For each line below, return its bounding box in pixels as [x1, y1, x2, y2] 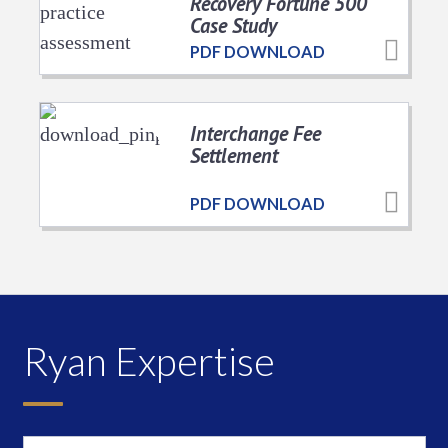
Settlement [190, 141, 278, 169]
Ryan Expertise [22, 336, 275, 384]
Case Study [190, 11, 277, 39]
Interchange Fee [190, 119, 321, 147]
